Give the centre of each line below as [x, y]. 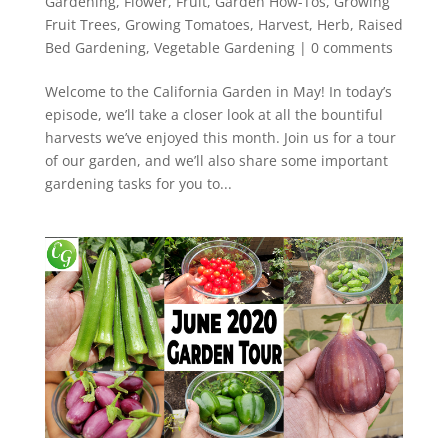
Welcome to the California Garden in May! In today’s [218, 91]
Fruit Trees [80, 24]
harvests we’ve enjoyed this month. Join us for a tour [220, 137]
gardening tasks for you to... [138, 183]
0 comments [351, 47]
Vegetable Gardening [224, 47]
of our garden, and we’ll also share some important [216, 160]
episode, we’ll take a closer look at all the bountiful [213, 114]
